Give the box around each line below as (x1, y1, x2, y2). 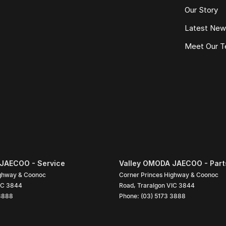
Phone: (119, 192, 141, 200)
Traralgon (137, 181, 165, 189)
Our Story (185, 5, 218, 15)
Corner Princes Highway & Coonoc (119, 171, 218, 179)
